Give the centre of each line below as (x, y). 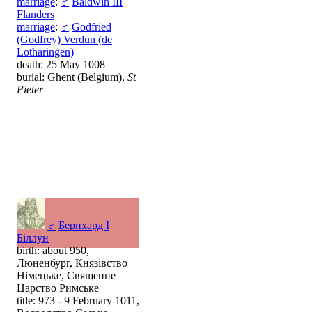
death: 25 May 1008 (61, 64)
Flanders (36, 14)
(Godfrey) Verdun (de (64, 39)
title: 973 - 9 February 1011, (78, 300)
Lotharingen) (45, 52)
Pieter (30, 89)
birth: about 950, (53, 250)
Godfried (92, 26)
